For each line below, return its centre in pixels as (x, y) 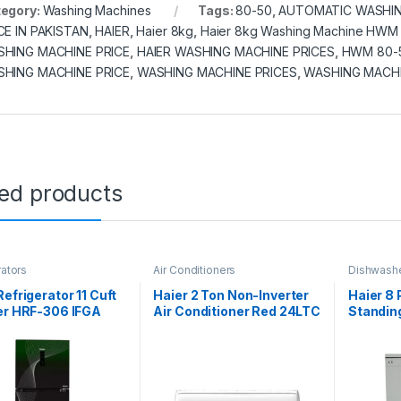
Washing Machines (97, 11)
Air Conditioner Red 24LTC (237, 311)
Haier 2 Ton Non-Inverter (231, 294)
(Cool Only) (188, 327)
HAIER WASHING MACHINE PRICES (235, 52)
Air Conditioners (195, 270)
